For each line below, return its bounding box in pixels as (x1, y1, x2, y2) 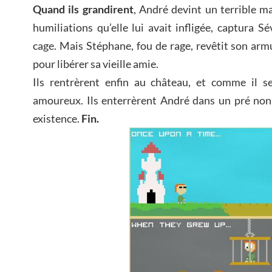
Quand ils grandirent (33, 2, 134, 16)
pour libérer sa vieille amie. (33, 56, 158, 70)
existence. (33, 111, 81, 125)
